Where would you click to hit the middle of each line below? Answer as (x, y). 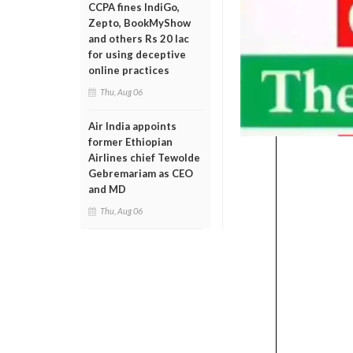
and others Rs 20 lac (139, 39)
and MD (107, 189)
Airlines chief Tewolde (144, 158)
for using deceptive (137, 54)
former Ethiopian (130, 142)
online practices (129, 70)
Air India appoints (132, 126)
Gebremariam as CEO (141, 173)
